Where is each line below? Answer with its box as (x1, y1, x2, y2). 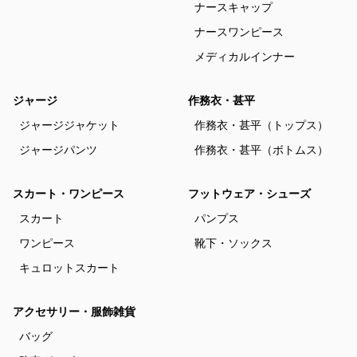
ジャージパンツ (19, 143, 97, 156)
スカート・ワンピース (13, 187, 124, 200)
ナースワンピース (194, 25, 284, 38)
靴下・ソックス (194, 237, 273, 249)
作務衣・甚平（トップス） (194, 119, 328, 131)
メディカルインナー (194, 50, 295, 63)
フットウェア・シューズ (188, 187, 311, 200)
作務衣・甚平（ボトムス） (194, 143, 328, 156)
